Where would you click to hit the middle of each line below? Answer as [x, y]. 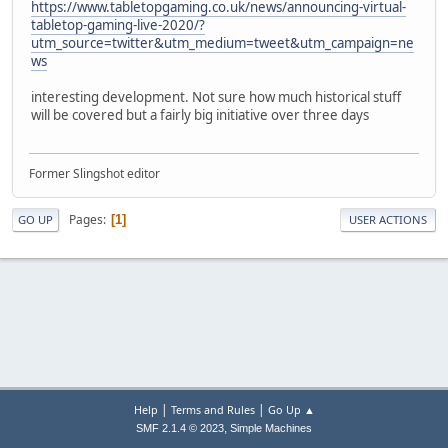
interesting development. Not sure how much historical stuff [216, 96]
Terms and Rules [212, 409]
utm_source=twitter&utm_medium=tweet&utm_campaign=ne [222, 42]
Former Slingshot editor [94, 174]
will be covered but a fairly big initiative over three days [200, 114]
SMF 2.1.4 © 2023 [180, 428]
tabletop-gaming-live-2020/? [118, 24]
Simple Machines [271, 428]
